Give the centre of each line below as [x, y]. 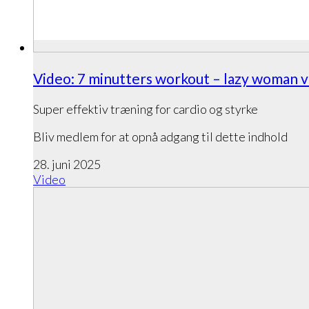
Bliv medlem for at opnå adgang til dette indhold [160, 137]
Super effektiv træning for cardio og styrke [146, 109]
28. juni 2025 [67, 165]
